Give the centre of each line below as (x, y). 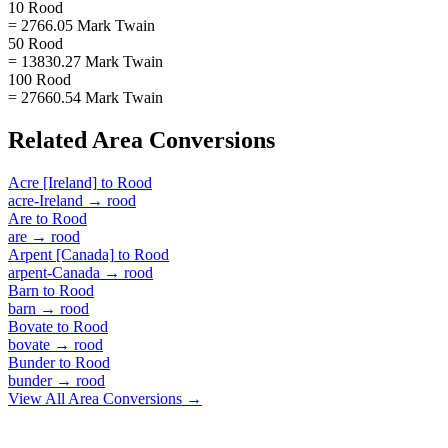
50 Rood (35, 43)
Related (50, 139)
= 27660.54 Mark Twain (85, 97)
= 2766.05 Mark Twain (81, 25)
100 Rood (39, 79)
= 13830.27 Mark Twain (85, 61)
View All (38, 398)
